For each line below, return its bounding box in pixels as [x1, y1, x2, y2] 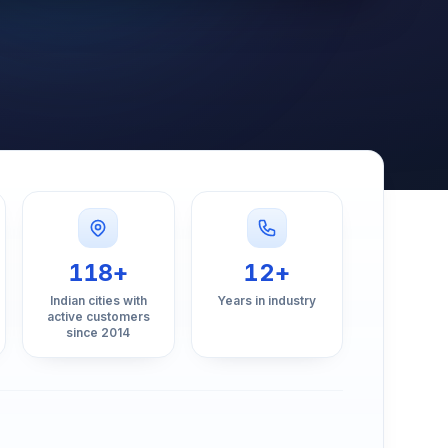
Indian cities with [49, 293, 147, 309]
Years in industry [217, 293, 317, 309]
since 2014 [66, 325, 131, 341]
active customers [46, 309, 150, 325]
